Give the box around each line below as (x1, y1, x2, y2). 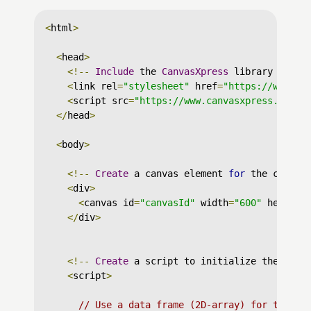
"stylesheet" (123, 81, 190, 92)
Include (95, 66, 134, 77)
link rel (73, 81, 117, 92)
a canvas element (128, 168, 228, 179)
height (262, 197, 301, 208)
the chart (245, 168, 306, 179)
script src (73, 95, 128, 106)
